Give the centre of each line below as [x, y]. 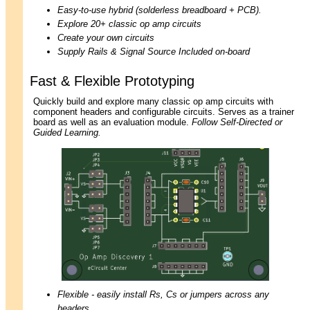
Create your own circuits [106, 38]
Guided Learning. [67, 133]
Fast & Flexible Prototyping [112, 81]
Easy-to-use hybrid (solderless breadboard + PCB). [159, 10]
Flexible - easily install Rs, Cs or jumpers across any [163, 295]
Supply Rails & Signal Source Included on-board [154, 52]
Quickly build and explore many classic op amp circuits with [153, 102]
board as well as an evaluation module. [112, 122]
